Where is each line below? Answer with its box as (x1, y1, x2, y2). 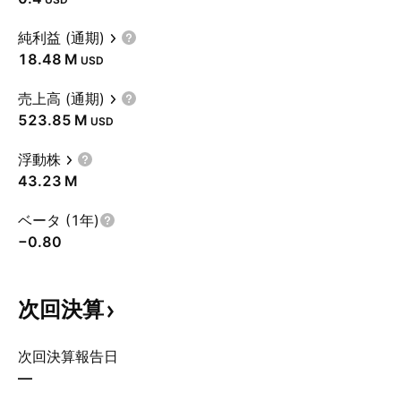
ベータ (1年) (18, 211, 99, 229)
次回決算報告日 (18, 347, 118, 365)
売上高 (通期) (18, 90, 105, 107)
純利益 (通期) (18, 29, 105, 47)
